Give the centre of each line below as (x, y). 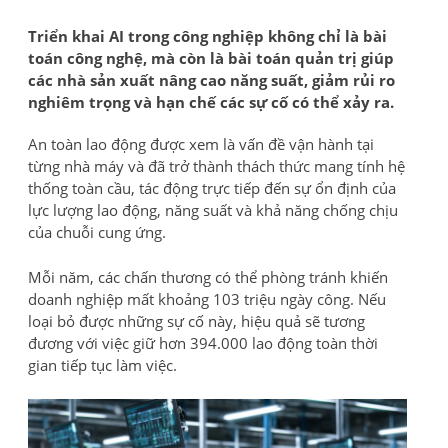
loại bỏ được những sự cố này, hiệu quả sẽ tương (196, 321)
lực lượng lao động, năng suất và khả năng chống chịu (213, 210)
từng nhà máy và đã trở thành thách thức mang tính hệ (216, 166)
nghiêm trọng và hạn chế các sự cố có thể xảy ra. (211, 102)
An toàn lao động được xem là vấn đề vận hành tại (201, 144)
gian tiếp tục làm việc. (102, 365)
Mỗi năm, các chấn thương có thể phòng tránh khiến (208, 277)
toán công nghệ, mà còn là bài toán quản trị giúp (211, 58)
